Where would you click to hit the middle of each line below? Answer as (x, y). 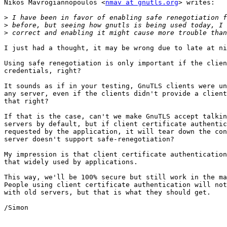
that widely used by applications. (71, 162)
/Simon (16, 208)
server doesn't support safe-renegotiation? (89, 139)
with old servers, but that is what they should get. (107, 193)
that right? (26, 101)
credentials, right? (43, 71)
